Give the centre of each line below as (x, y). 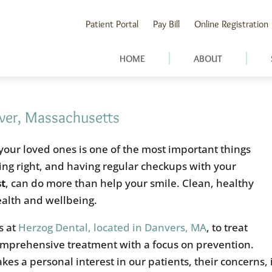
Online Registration (232, 24)
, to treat (227, 227)
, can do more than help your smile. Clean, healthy (130, 183)
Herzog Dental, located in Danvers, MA (113, 227)
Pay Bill (167, 24)
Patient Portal (112, 24)
